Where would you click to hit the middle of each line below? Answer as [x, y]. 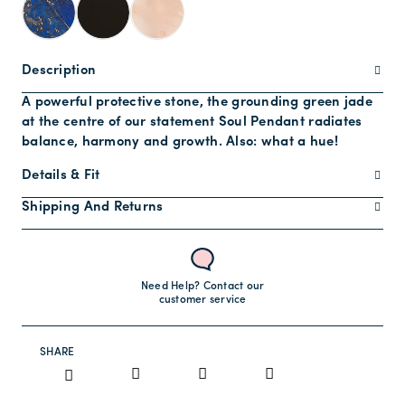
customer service [202, 301]
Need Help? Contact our [202, 287]
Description [59, 71]
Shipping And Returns [93, 208]
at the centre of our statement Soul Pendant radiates [192, 123]
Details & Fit [61, 176]
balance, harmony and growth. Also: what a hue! [180, 143]
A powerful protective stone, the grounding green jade [197, 103]
